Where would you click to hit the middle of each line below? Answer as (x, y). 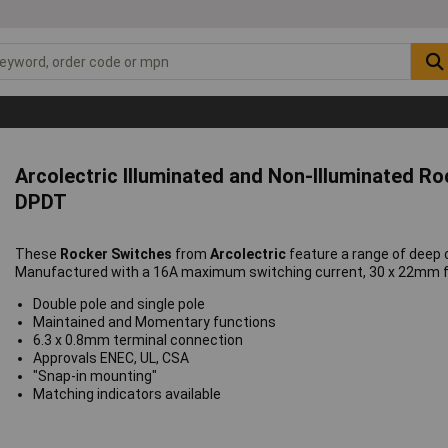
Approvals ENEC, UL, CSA (110, 358)
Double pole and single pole (118, 304)
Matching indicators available (126, 394)
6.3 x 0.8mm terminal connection (137, 340)
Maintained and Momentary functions (154, 322)
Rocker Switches (118, 254)
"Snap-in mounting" (94, 376)
